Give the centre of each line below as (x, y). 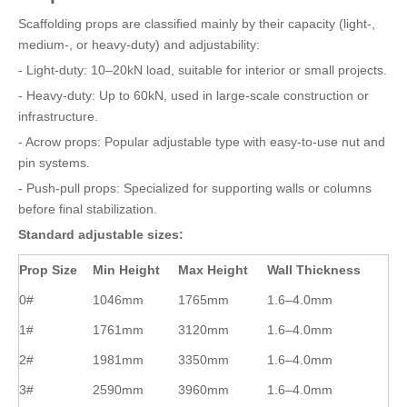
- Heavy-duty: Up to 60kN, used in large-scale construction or (194, 95)
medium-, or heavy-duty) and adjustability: (139, 45)
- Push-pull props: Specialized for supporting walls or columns (195, 188)
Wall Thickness (314, 270)
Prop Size (48, 270)
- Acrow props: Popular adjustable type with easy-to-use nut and (202, 142)
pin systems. (54, 163)
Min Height (126, 270)
